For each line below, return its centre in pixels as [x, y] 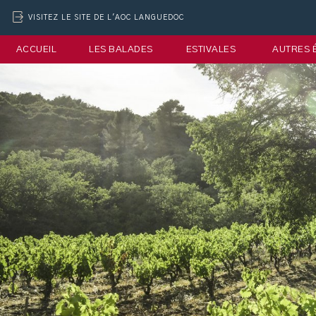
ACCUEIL [36, 49]
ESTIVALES [211, 49]
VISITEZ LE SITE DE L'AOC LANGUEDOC [106, 18]
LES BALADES [121, 49]
